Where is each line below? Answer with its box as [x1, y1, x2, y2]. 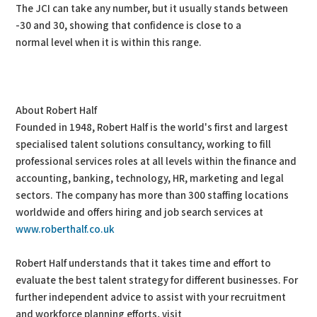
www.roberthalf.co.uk [16, 223, 115, 236]
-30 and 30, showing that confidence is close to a [16, 19, 242, 33]
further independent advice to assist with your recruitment [16, 291, 287, 304]
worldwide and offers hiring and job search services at [16, 206, 264, 219]
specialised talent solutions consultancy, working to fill [16, 138, 272, 151]
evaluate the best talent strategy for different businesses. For [16, 274, 299, 287]
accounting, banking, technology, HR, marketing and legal [16, 172, 284, 185]
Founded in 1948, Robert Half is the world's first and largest [16, 121, 289, 134]
